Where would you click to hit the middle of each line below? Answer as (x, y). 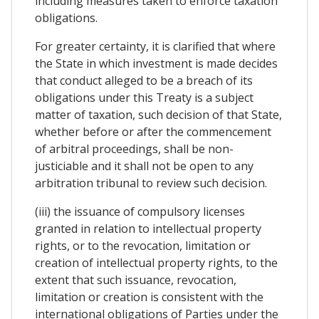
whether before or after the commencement (153, 132)
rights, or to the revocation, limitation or (143, 246)
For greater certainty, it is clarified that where (155, 47)
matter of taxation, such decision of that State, (158, 115)
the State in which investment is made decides (156, 64)
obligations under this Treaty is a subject (144, 98)
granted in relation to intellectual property (148, 229)
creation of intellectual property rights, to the (156, 263)
